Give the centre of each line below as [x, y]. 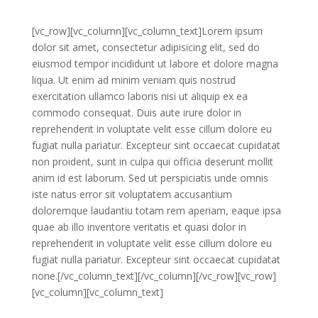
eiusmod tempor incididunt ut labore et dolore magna [155, 64]
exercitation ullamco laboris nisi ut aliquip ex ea [139, 96]
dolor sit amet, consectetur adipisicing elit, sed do [146, 47]
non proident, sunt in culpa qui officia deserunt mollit [152, 161]
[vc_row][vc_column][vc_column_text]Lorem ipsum [147, 31]
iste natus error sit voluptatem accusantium [132, 194]
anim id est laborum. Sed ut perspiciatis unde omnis [150, 178]
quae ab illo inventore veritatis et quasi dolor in [139, 227]
